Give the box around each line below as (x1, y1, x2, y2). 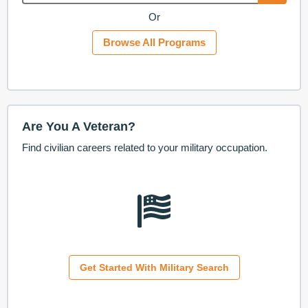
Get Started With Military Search (79, 261, 229, 273)
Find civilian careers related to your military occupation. (21, 142, 267, 154)
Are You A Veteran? (21, 120, 135, 134)
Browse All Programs (102, 36, 206, 49)
